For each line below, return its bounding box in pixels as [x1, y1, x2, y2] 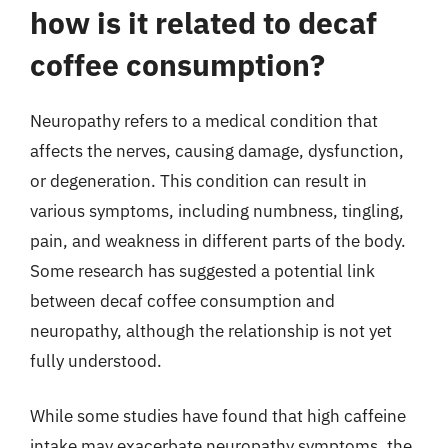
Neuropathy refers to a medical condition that [30, 109, 378, 132]
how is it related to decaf [30, 2, 377, 42]
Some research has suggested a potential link [30, 259, 375, 282]
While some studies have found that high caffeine [30, 405, 406, 427]
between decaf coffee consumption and [30, 289, 335, 312]
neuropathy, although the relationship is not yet [30, 319, 392, 342]
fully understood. [30, 349, 162, 372]
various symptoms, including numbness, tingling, [30, 199, 404, 222]
